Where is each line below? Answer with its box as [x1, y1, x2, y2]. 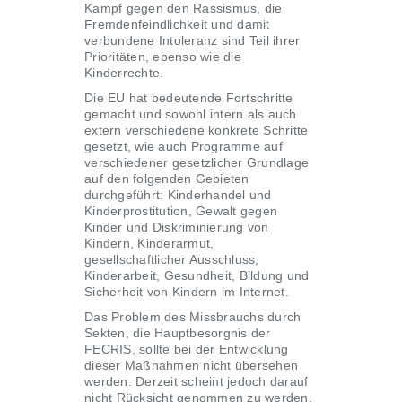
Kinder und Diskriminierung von [84, 220, 269, 234]
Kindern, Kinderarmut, [84, 236, 214, 250]
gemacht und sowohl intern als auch [84, 107, 297, 121]
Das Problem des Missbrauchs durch [84, 310, 301, 324]
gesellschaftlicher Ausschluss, [84, 252, 259, 267]
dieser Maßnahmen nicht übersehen [84, 358, 298, 372]
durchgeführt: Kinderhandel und [84, 188, 272, 202]
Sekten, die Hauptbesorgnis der [84, 326, 271, 340]
